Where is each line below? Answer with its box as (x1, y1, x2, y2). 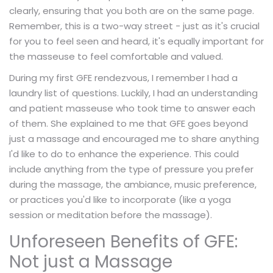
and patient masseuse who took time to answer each (9, 101, 255, 115)
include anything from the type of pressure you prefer (9, 162, 253, 175)
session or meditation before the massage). (9, 208, 212, 221)
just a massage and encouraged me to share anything (9, 132, 259, 145)
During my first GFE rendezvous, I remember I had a (9, 71, 238, 84)
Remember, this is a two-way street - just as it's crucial (9, 19, 260, 32)
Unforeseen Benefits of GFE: (9, 229, 238, 253)
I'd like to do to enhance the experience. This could (9, 147, 239, 160)
